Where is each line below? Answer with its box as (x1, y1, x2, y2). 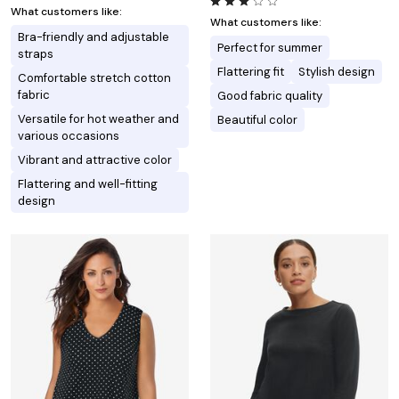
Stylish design (298, 64, 375, 80)
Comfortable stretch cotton (18, 70, 171, 86)
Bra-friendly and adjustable (18, 29, 169, 45)
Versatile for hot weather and (18, 111, 179, 127)
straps (18, 46, 53, 62)
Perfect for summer (217, 40, 322, 56)
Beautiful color (217, 112, 297, 128)
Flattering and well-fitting (18, 176, 158, 192)
